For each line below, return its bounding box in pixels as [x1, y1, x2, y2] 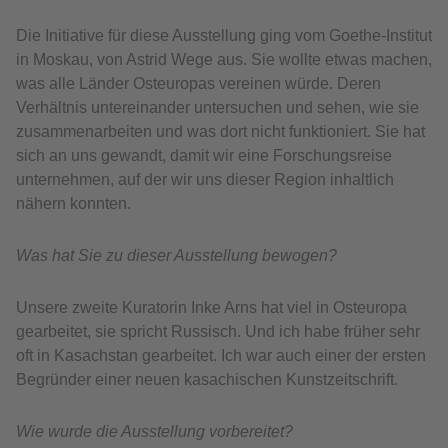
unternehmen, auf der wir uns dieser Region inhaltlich [16, 171, 394, 189]
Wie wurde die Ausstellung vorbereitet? [16, 423, 293, 441]
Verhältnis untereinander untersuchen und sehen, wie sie [16, 99, 419, 117]
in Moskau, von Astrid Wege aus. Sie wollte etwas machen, [16, 51, 432, 69]
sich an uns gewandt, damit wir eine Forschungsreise [16, 147, 392, 165]
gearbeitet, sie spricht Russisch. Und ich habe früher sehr [16, 323, 420, 341]
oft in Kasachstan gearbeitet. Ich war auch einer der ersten [16, 347, 426, 365]
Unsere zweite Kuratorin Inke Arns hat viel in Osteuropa [16, 299, 407, 317]
